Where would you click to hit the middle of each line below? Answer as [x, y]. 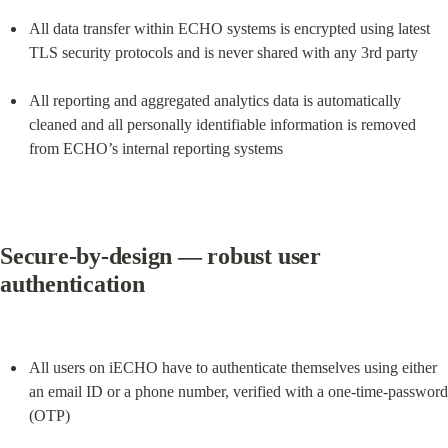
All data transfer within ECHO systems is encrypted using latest [229, 28]
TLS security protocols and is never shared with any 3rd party [223, 52]
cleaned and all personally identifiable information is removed [222, 124]
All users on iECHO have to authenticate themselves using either [232, 367]
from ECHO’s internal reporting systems [155, 148]
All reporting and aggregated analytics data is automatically [214, 100]
